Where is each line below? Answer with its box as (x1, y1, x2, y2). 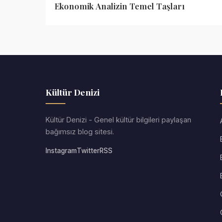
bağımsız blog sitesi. (46, 127, 114, 136)
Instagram (46, 147, 77, 155)
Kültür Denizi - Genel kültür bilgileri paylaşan (46, 115, 191, 124)
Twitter (77, 147, 100, 155)
